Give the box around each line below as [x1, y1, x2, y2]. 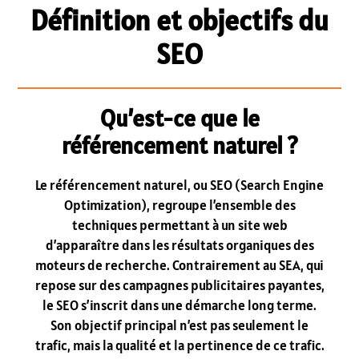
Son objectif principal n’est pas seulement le [50, 317, 309, 335]
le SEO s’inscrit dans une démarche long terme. [42, 296, 317, 315]
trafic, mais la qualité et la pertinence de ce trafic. [34, 337, 325, 355]
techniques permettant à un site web [71, 216, 288, 235]
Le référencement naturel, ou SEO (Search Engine [35, 176, 324, 195]
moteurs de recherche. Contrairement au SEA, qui [35, 256, 324, 275]
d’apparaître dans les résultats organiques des [45, 236, 314, 255]
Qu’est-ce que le [99, 103, 260, 134]
